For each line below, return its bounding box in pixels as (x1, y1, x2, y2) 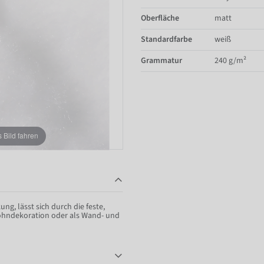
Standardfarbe (141, 33, 192, 45)
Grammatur (141, 54, 182, 67)
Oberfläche (141, 12, 179, 24)
